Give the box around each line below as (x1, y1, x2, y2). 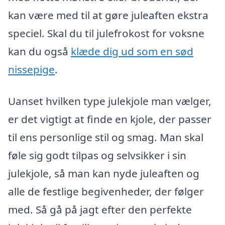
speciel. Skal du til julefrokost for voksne (8, 26, 204, 40)
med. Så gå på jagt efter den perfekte (8, 202, 192, 217)
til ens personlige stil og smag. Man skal (8, 130, 203, 145)
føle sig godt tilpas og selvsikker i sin (8, 148, 186, 163)
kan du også (8, 44, 71, 58)
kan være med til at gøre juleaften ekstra (8, 8, 208, 22)
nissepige (8, 62, 55, 76)
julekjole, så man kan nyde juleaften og (8, 166, 199, 181)
